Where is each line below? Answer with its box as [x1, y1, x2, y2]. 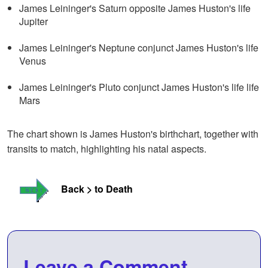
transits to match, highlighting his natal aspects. [7, 142, 206, 156]
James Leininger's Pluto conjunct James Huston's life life [19, 80, 259, 95]
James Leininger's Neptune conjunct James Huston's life [19, 41, 258, 55]
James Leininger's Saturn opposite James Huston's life [19, 1, 251, 16]
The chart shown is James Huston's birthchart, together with [7, 127, 258, 141]
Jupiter [19, 14, 48, 29]
